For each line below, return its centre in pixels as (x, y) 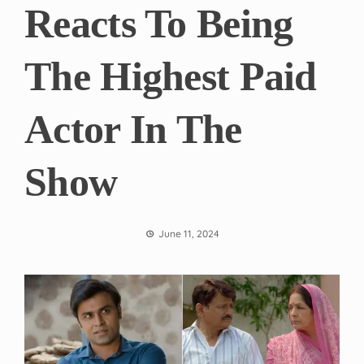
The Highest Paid (171, 76)
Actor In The (133, 129)
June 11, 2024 (188, 234)
